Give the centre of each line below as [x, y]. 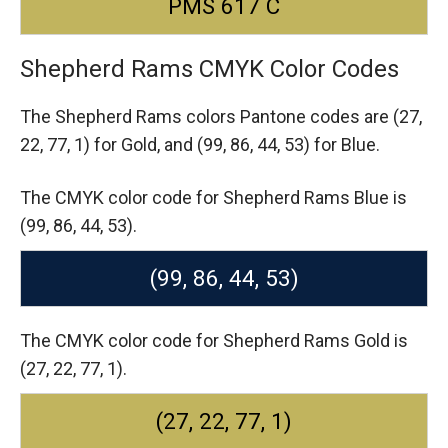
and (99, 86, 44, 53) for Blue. [272, 145]
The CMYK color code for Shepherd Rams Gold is [214, 341]
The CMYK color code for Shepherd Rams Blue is [213, 198]
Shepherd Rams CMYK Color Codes [209, 69]
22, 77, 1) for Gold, [92, 145]
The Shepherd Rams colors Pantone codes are [206, 117]
